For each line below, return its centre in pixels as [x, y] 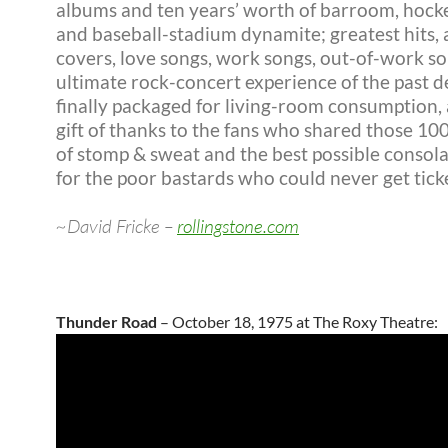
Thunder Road [106, 321]
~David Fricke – [116, 225]
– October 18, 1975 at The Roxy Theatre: [297, 321]
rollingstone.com [238, 225]
